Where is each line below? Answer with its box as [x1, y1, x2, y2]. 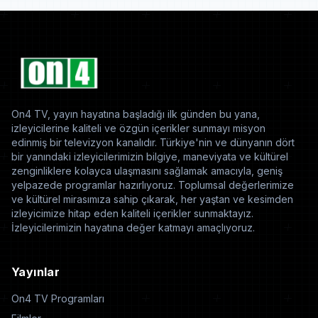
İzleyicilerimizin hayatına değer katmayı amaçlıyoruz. [11, 221, 255, 234]
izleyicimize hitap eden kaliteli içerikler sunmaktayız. [11, 207, 253, 219]
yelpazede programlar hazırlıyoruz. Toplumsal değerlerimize [11, 179, 294, 191]
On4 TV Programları [11, 292, 104, 305]
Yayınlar [11, 265, 60, 279]
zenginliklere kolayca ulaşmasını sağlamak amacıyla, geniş [11, 165, 283, 177]
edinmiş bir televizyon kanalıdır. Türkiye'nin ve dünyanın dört [11, 136, 295, 148]
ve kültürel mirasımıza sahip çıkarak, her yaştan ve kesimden [11, 193, 293, 205]
